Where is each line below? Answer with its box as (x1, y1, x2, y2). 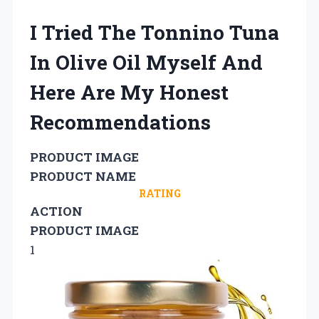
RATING (138, 186, 181, 200)
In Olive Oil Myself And (30, 48, 263, 75)
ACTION (30, 202, 83, 219)
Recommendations (30, 108, 211, 135)
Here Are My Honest (30, 78, 229, 105)
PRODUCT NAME (30, 167, 136, 184)
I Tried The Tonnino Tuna (30, 19, 279, 46)
